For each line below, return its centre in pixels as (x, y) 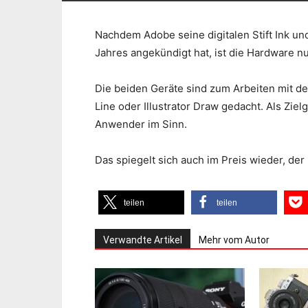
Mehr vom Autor (234, 240)
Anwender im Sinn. (141, 124)
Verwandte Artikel (143, 240)
